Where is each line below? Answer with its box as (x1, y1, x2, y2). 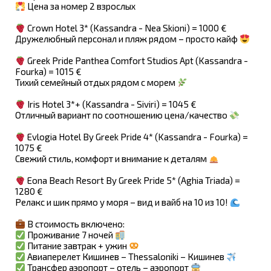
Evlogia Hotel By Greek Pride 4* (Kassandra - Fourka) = (25, 131, 249, 142)
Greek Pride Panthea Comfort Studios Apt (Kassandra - (25, 55, 249, 66)
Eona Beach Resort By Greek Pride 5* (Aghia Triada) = (25, 175, 241, 186)
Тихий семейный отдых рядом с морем (15, 77, 177, 88)
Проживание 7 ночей (25, 229, 116, 240)
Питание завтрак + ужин (25, 240, 129, 251)
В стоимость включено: (25, 218, 125, 229)
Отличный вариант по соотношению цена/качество (15, 109, 229, 120)
